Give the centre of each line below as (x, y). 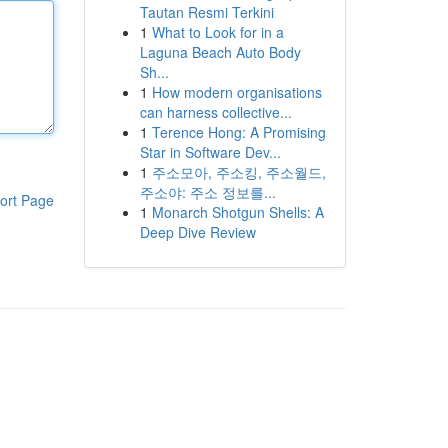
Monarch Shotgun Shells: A (237, 212)
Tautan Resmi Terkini (206, 12)
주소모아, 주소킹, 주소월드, (238, 172)
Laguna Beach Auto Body (220, 52)
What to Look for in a (217, 32)
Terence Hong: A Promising (238, 132)
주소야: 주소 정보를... (207, 192)
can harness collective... (215, 112)
